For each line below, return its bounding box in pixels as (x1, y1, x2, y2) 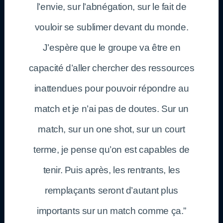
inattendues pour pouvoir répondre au (34, 83, 189, 94)
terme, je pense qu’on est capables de (33, 144, 190, 155)
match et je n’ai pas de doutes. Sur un (34, 103, 189, 114)
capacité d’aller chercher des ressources (28, 62, 195, 73)
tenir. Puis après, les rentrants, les (43, 164, 180, 175)
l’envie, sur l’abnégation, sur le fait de (36, 1, 187, 12)
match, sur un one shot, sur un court (38, 123, 185, 134)
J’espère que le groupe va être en (42, 42, 181, 53)
